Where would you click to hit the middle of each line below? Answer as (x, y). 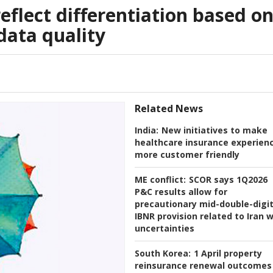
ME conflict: (160, 180)
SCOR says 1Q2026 (228, 180)
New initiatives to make (214, 130)
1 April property (228, 253)
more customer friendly (187, 155)
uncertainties (165, 229)
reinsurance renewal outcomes (203, 266)
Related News (169, 109)
